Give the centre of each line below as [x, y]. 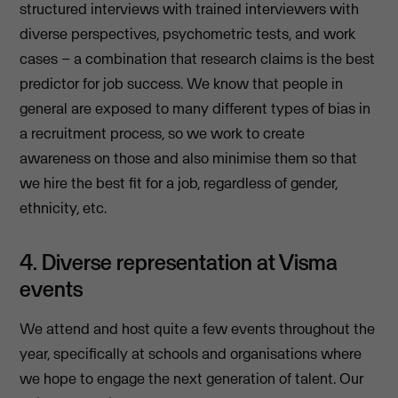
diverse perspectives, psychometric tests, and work [188, 34]
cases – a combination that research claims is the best [198, 59]
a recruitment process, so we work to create [163, 134]
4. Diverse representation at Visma [179, 263]
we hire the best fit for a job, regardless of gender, [179, 183]
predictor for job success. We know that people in [182, 84]
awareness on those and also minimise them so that [189, 159]
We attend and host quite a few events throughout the [198, 329]
